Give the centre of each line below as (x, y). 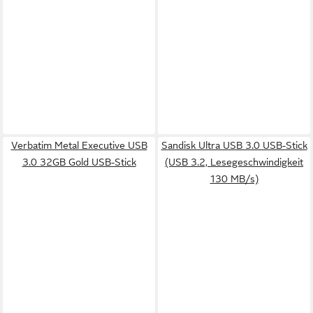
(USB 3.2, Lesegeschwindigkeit (234, 162)
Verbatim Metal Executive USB (79, 145)
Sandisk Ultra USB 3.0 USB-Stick (234, 145)
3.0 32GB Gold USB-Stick (79, 162)
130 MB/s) (234, 179)
